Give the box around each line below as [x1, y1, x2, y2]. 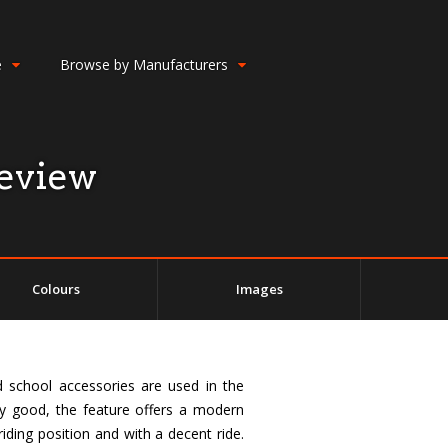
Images [235, 280, 283, 298]
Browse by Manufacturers [60, 55, 228, 74]
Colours [31, 280, 80, 298]
